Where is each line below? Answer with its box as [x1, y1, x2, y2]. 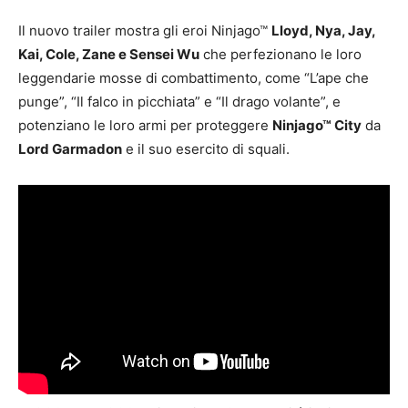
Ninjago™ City [272, 117, 362, 135]
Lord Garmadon [18, 140, 122, 158]
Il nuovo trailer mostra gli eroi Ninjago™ [18, 22, 271, 40]
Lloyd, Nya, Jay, [271, 22, 375, 40]
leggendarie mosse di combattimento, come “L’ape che [18, 69, 369, 87]
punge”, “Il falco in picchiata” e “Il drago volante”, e [18, 93, 341, 111]
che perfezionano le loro [199, 46, 362, 64]
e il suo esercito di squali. [122, 140, 290, 158]
